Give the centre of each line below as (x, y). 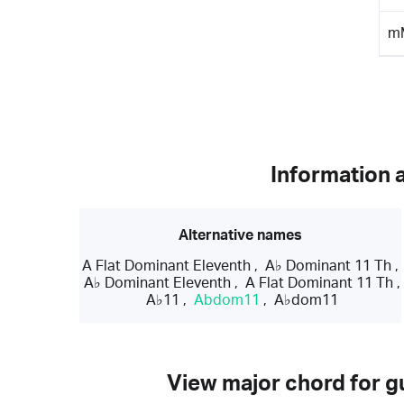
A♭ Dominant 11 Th (329, 266)
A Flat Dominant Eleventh (167, 266)
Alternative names (241, 235)
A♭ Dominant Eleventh (158, 283)
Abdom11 (227, 300)
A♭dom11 (307, 300)
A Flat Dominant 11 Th (320, 283)
